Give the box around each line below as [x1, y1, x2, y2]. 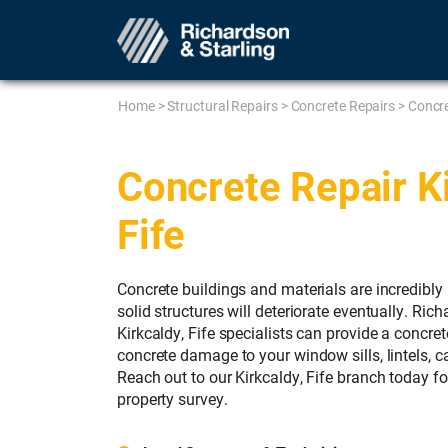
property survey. [117, 388, 228, 409]
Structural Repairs [167, 96, 278, 115]
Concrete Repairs [290, 96, 396, 115]
